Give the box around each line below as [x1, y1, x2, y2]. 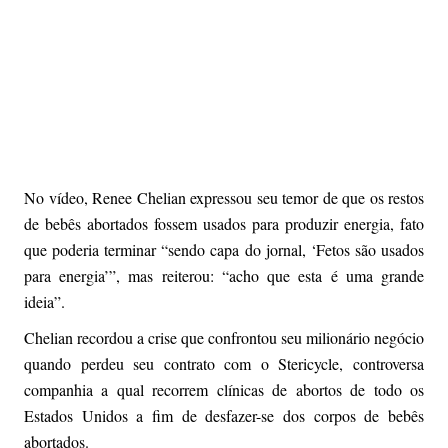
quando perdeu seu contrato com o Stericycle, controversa [24, 353, 424, 375]
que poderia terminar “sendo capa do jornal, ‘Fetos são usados [24, 239, 424, 261]
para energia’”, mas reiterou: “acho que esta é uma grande [24, 265, 424, 287]
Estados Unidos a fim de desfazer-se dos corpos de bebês [24, 405, 424, 427]
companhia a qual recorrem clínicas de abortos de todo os [24, 379, 424, 401]
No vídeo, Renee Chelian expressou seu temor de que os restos [24, 187, 424, 209]
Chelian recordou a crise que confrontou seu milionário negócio [24, 327, 424, 349]
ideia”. [24, 291, 65, 313]
